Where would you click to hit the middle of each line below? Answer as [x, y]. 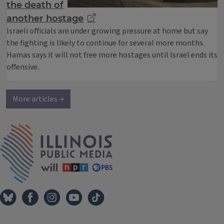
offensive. [23, 67]
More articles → [38, 99]
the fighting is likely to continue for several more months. [105, 43]
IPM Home [130, 129]
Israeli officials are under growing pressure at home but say [107, 31]
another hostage [45, 18]
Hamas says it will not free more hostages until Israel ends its [112, 55]
